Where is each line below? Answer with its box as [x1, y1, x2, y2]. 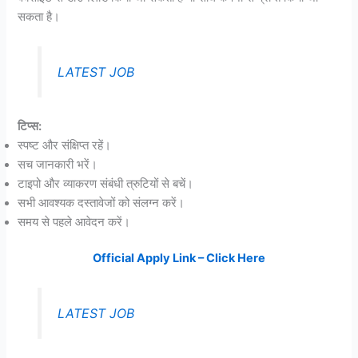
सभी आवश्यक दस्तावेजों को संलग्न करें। [18, 195, 185, 210]
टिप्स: [18, 118, 42, 133]
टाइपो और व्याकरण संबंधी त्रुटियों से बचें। [18, 176, 194, 191]
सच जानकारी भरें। [18, 157, 98, 172]
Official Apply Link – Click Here [93, 251, 265, 266]
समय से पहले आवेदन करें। [18, 214, 131, 229]
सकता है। [18, 10, 61, 25]
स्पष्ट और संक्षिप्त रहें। [18, 137, 112, 153]
